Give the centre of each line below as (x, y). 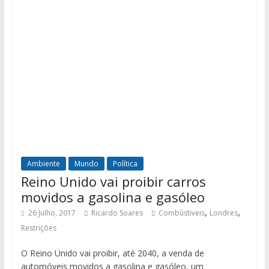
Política (125, 164)
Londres (223, 213)
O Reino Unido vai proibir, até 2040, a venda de (112, 253)
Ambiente (43, 164)
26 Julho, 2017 (52, 213)
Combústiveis (181, 213)
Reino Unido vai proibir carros (113, 182)
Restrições (38, 228)
